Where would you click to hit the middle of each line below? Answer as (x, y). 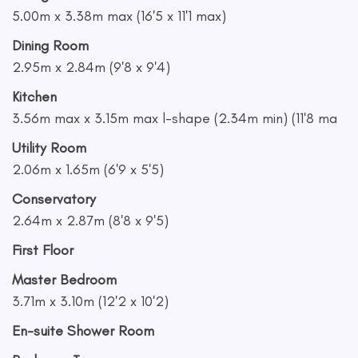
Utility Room (49, 148)
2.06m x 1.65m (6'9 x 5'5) (88, 169)
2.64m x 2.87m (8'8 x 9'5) (90, 221)
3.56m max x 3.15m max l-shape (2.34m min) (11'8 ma (175, 118)
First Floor (43, 250)
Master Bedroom (64, 280)
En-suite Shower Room (83, 331)
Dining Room (50, 46)
